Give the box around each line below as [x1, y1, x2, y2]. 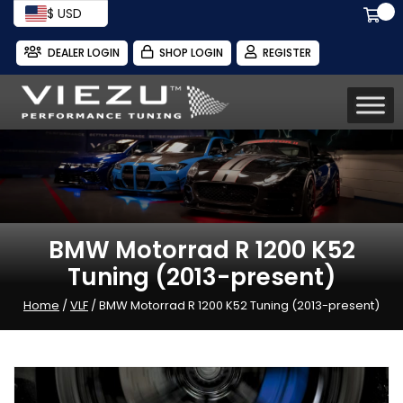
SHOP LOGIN [159, 45, 223, 60]
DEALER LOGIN [48, 45, 120, 60]
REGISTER [263, 45, 311, 60]
